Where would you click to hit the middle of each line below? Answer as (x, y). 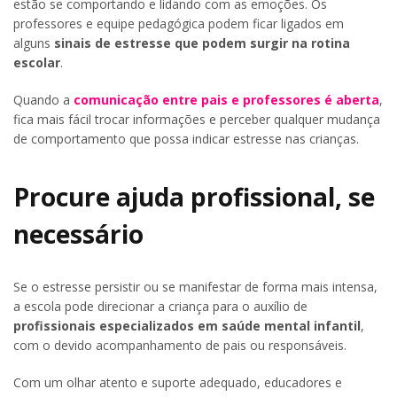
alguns (34, 43)
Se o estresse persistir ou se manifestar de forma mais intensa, (195, 287)
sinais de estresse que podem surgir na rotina (202, 43)
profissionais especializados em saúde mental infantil (187, 326)
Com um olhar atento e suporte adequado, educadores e (178, 383)
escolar (37, 62)
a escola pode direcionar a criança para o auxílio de (160, 307)
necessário (78, 234)
